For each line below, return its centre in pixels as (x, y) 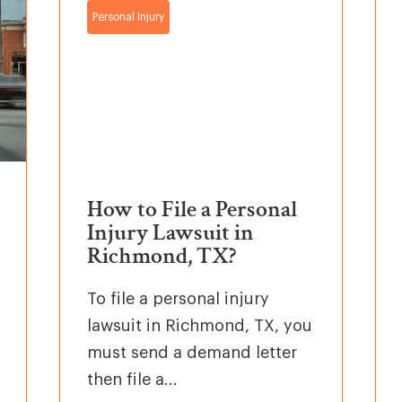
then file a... (132, 379)
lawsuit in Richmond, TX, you (200, 325)
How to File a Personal (192, 209)
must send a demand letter (192, 352)
